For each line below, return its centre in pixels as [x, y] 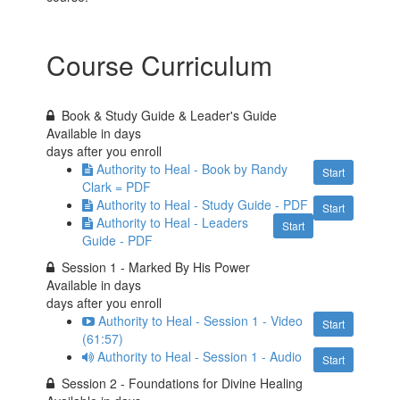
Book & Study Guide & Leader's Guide [170, 115]
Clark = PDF [117, 187]
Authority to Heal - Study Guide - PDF [203, 204]
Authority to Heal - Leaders [173, 222]
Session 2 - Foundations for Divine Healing [183, 383]
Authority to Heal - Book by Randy [192, 169]
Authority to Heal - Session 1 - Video [201, 321]
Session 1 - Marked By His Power [156, 267]
